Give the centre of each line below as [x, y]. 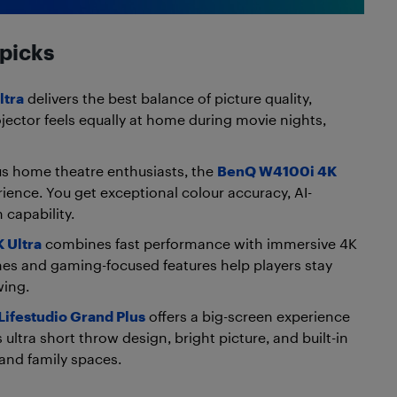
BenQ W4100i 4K [277, 170]
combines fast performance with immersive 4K [199, 243]
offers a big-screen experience [248, 315]
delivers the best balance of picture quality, [168, 97]
